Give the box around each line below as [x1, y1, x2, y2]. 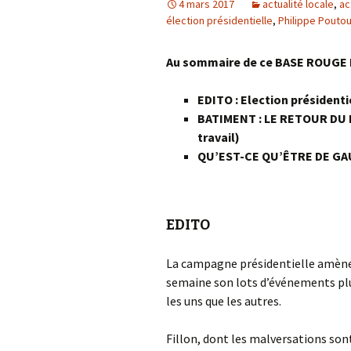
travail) [197, 129, 240, 145]
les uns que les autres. [166, 293, 281, 309]
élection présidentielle [166, 13, 273, 27]
